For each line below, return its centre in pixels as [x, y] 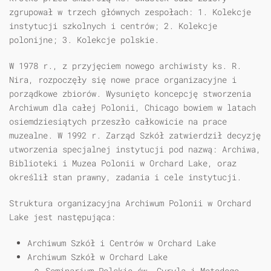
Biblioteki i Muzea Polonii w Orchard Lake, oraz [123, 163]
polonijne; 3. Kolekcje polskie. [84, 40]
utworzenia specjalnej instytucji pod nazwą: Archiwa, [135, 149]
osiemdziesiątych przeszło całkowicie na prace [118, 122]
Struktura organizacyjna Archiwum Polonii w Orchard [130, 203]
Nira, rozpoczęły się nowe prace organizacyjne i [123, 80]
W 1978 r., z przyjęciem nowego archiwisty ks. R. [125, 66]
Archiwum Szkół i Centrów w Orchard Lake [122, 243]
